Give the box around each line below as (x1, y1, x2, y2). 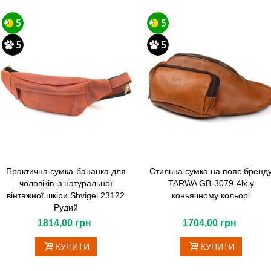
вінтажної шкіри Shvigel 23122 (7, 190, 125, 200)
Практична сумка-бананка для (5, 166, 126, 176)
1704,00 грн (183, 217, 237, 228)
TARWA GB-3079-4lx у (168, 178, 254, 188)
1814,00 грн (38, 217, 92, 228)
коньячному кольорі (172, 190, 250, 200)
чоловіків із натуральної (19, 178, 113, 188)
